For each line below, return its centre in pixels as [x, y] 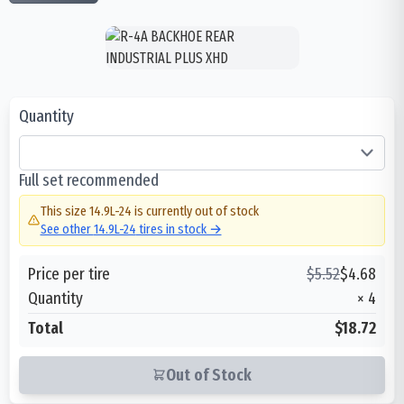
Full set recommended [89, 179]
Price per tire [69, 273]
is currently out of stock [195, 211]
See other [67, 229]
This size [64, 211]
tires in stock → [179, 229]
